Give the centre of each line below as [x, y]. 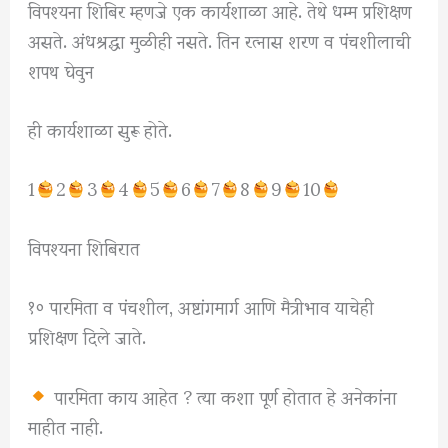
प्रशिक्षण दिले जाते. [87, 336]
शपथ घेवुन [61, 69]
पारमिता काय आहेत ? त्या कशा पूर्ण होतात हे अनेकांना [222, 395]
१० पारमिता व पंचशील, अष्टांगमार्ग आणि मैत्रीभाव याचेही [201, 306]
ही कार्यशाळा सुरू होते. [100, 128]
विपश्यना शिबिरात [84, 247]
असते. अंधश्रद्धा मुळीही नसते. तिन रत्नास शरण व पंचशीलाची [220, 39]
